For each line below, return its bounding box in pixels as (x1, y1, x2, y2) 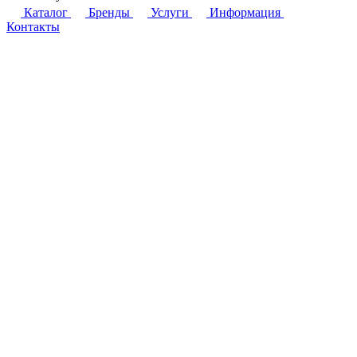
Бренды (88, 5, 130, 19)
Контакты (6, 19, 60, 33)
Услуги (151, 5, 189, 19)
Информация (210, 5, 280, 19)
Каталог (24, 5, 68, 19)
